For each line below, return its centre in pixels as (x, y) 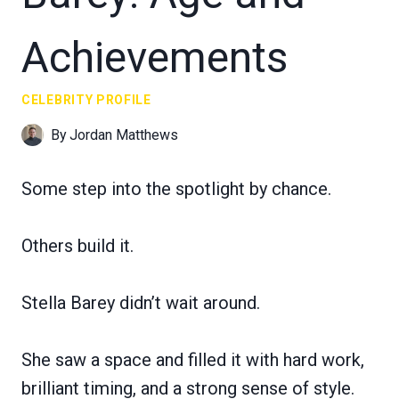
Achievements (155, 57)
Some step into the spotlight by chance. (176, 188)
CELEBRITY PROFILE (86, 99)
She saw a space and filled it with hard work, (193, 359)
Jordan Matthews (124, 134)
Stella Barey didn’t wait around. (141, 302)
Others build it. (77, 245)
